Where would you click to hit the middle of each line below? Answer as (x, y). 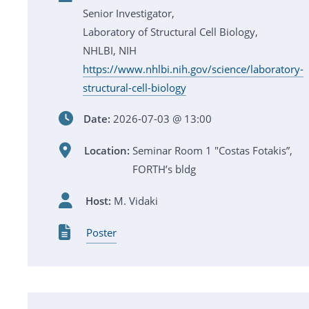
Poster (101, 232)
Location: (107, 150)
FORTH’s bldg (164, 169)
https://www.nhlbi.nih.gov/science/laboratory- (193, 69)
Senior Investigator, (129, 13)
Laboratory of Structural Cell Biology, (170, 31)
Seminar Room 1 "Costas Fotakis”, (212, 150)
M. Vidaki (136, 200)
